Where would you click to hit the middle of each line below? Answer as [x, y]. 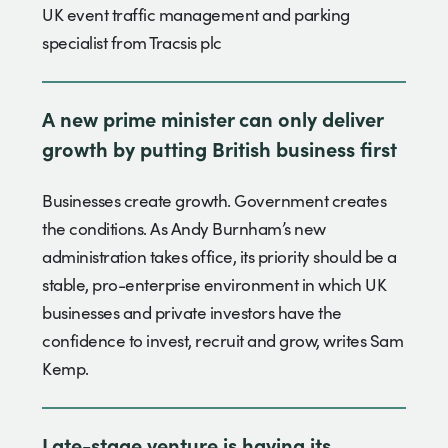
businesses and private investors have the [192, 312]
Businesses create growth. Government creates [214, 200]
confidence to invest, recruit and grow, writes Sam [222, 340]
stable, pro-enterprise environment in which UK [214, 284]
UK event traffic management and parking [196, 14]
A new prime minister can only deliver [212, 117]
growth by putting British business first [219, 147]
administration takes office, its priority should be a [219, 256]
